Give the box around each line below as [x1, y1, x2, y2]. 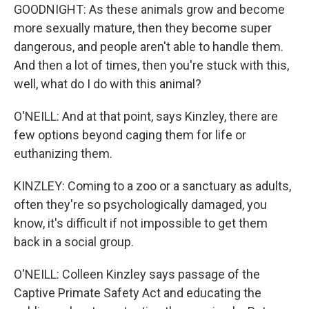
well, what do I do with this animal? [14, 77, 201, 91]
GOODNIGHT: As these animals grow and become [14, 2, 285, 17]
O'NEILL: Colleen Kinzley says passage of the [14, 267, 260, 281]
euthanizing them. [14, 146, 112, 161]
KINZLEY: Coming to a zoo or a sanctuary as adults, [14, 179, 291, 193]
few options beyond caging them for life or [14, 128, 246, 142]
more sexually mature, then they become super [14, 21, 272, 35]
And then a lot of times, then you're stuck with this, [14, 58, 289, 72]
